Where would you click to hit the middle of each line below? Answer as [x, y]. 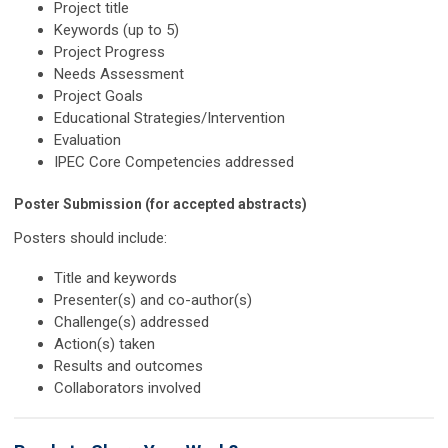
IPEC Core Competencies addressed [174, 162]
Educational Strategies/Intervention [169, 118]
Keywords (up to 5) [116, 30]
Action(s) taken [104, 344]
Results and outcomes [128, 366]
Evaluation [87, 140]
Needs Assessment [119, 74]
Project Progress [109, 52]
